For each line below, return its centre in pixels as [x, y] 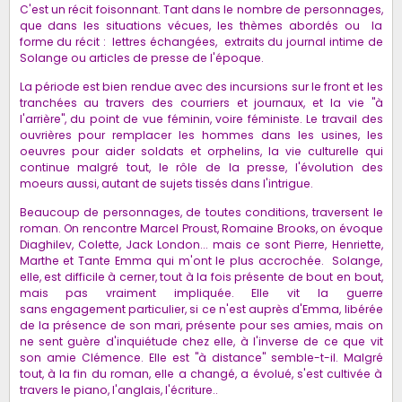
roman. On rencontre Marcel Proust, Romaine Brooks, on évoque [201, 229]
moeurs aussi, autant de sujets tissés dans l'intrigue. [167, 184]
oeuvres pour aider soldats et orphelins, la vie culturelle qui [201, 152]
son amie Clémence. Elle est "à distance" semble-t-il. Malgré [201, 358]
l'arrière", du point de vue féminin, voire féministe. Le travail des [201, 119]
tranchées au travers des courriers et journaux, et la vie [195, 103]
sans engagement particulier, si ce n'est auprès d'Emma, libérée [201, 310]
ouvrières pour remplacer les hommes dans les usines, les [201, 135]
